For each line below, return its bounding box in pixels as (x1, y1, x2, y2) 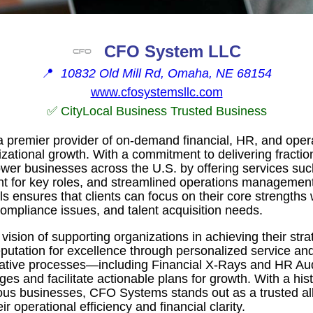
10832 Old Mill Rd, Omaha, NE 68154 (61, 66, 272, 80)
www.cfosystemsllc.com (90, 85, 223, 99)
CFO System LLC (103, 41, 241, 61)
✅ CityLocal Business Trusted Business (46, 103, 267, 118)
